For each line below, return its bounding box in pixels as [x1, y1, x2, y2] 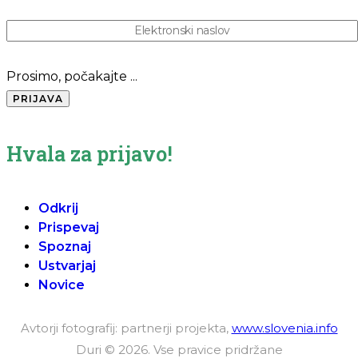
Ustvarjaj [38, 258, 96, 274]
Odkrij [38, 201, 78, 217]
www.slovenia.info [231, 320, 338, 336]
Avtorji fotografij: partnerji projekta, [20, 320, 232, 336]
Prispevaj [38, 220, 99, 236]
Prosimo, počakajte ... [6, 69, 137, 85]
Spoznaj [38, 239, 91, 255]
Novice [38, 277, 85, 293]
